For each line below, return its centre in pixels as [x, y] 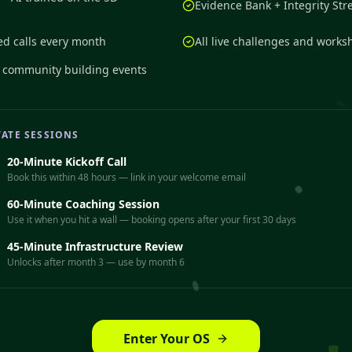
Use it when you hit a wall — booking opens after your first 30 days [152, 220]
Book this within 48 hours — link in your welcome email [126, 177]
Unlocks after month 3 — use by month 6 [96, 262]
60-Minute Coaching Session [83, 204]
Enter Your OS [167, 339]
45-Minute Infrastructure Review [95, 246]
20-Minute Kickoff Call [67, 161]
